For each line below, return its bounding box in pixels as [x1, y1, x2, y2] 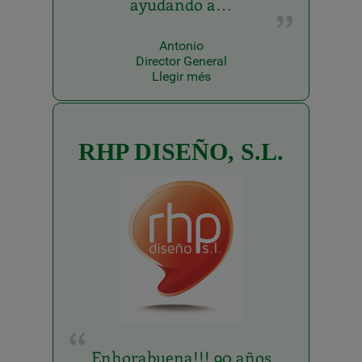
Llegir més [151, 68, 211, 84]
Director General [135, 53, 227, 69]
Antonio [158, 37, 204, 53]
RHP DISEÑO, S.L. [78, 137, 284, 165]
